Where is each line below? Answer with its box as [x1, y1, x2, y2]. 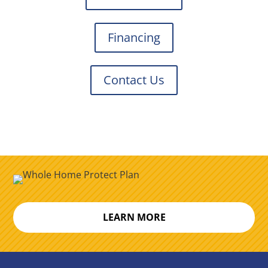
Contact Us [103, 71, 165, 88]
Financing [107, 29, 160, 46]
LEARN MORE [102, 211, 166, 224]
